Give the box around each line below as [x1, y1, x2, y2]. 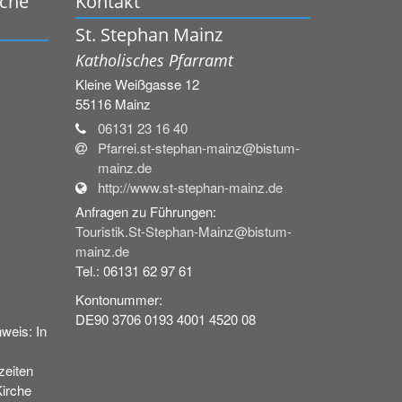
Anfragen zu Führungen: [74, 202, 216, 221]
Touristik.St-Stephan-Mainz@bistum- [74, 222, 292, 240]
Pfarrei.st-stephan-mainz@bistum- [97, 138, 300, 157]
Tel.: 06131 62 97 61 [74, 261, 193, 280]
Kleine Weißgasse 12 [74, 74, 199, 93]
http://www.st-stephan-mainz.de [97, 178, 283, 197]
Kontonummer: [74, 290, 162, 309]
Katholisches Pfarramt [74, 49, 233, 71]
